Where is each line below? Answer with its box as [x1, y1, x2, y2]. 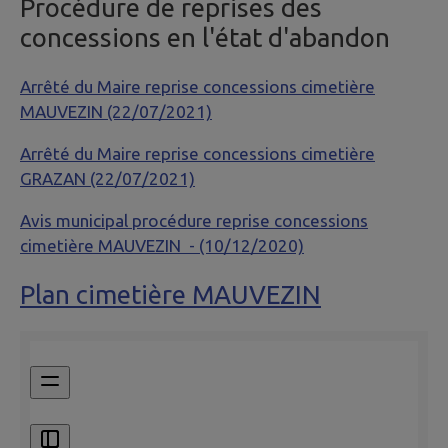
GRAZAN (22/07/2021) [20, 169, 195, 189]
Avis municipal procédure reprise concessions [20, 211, 368, 231]
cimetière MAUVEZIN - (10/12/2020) [20, 236, 304, 256]
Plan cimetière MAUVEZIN [20, 279, 321, 309]
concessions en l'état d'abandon [20, 22, 390, 52]
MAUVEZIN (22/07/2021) [20, 102, 212, 122]
